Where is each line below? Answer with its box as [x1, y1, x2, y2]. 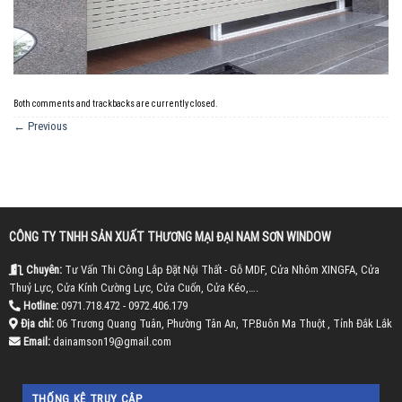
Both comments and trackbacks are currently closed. [13, 97, 218, 109]
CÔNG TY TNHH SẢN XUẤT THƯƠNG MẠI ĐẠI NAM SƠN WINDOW [8, 229, 331, 244]
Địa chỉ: [17, 317, 54, 331]
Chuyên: [22, 263, 62, 277]
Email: [20, 335, 50, 349]
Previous [25, 118, 67, 133]
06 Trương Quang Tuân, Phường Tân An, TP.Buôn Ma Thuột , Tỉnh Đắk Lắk [53, 317, 392, 331]
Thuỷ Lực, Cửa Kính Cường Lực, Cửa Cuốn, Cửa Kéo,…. [8, 281, 258, 295]
